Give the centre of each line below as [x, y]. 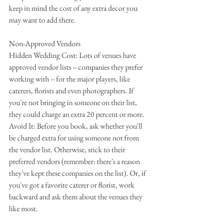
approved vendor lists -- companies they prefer [76, 67]
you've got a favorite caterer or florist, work [72, 185]
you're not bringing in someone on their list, [74, 102]
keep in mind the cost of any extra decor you [74, 8]
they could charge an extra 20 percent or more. [77, 114]
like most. [23, 208]
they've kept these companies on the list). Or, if [78, 173]
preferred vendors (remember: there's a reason [75, 161]
